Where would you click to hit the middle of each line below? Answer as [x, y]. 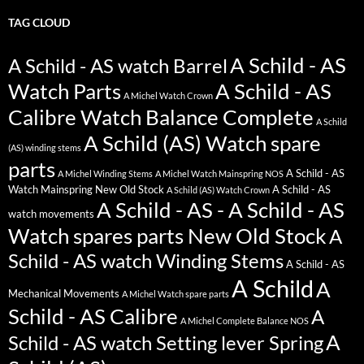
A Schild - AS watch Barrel [118, 65]
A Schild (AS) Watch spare [202, 143]
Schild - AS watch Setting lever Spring [166, 342]
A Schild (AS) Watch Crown [218, 189]
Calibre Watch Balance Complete [161, 117]
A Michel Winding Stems [105, 173]
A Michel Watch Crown [168, 95]
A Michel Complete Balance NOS [245, 320]
